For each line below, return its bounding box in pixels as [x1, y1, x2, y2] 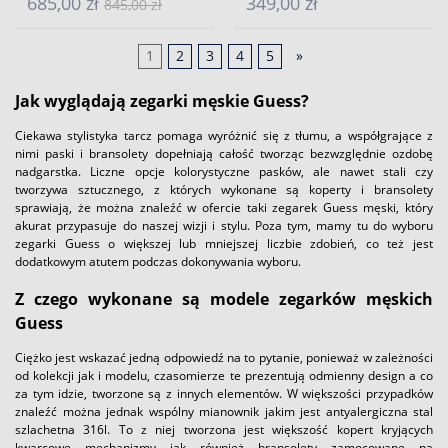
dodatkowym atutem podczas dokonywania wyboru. [15, 252, 301, 270]
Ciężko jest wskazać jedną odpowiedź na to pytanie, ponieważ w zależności [15, 348, 433, 366]
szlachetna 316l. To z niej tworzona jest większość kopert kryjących [15, 420, 433, 438]
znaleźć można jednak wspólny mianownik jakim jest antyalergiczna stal [15, 402, 433, 420]
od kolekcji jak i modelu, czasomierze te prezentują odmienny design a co [15, 366, 433, 384]
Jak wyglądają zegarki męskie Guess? [15, 89, 309, 112]
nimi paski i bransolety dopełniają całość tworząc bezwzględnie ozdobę [15, 144, 433, 162]
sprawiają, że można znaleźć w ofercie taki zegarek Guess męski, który [15, 198, 433, 216]
